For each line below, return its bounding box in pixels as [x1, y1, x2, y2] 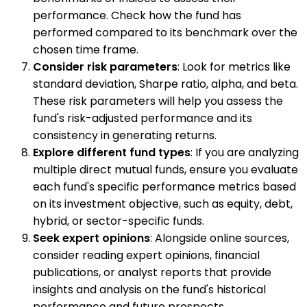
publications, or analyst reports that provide [33, 265, 271, 281]
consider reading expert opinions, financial [33, 247, 260, 264]
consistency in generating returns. [33, 127, 217, 144]
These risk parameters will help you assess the [33, 93, 283, 110]
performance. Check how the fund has [33, 8, 241, 24]
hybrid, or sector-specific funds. [33, 213, 204, 230]
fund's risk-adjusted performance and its [33, 110, 252, 127]
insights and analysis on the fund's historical [33, 282, 266, 298]
